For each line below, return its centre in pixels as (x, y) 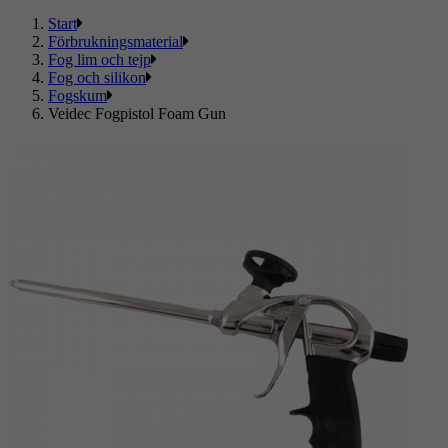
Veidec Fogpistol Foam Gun (137, 113)
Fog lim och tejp (99, 59)
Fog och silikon (97, 77)
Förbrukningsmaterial (115, 41)
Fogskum (77, 95)
